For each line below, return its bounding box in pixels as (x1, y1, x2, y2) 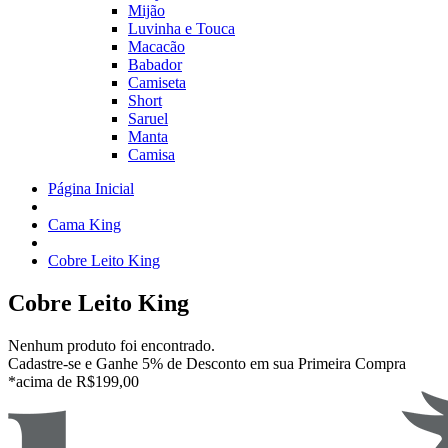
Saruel (128, 110, 168, 127)
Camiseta (128, 74, 186, 91)
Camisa (128, 146, 175, 163)
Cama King (48, 216, 121, 233)
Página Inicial (48, 180, 134, 197)
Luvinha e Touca (128, 20, 235, 37)
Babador (128, 56, 182, 73)
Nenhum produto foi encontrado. (8, 336, 215, 354)
